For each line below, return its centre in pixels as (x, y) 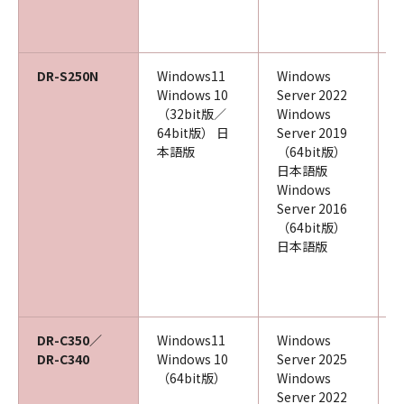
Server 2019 (312, 133)
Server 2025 (312, 359)
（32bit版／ (192, 114)
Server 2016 (312, 208)
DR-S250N (68, 76)
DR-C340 (63, 359)
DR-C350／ (69, 340)
